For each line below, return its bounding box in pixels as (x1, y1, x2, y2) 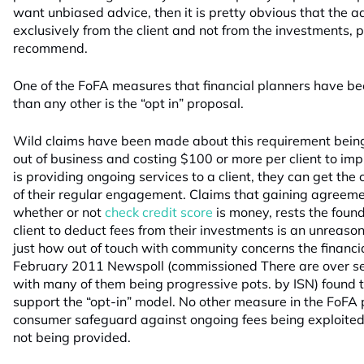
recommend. (13, 40, 88, 56)
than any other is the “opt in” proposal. (13, 95, 244, 111)
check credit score (105, 204, 213, 220)
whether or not (13, 204, 105, 220)
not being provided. (13, 329, 131, 345)
